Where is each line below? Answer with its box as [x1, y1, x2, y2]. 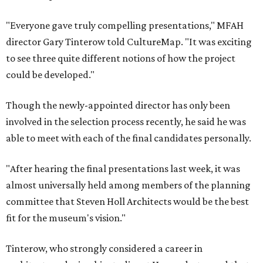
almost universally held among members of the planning [6, 179, 251, 191]
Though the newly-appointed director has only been [6, 99, 230, 111]
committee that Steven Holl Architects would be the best [6, 195, 249, 207]
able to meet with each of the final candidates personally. [6, 132, 251, 144]
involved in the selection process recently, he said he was [6, 116, 246, 127]
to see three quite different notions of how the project [6, 52, 235, 64]
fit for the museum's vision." [6, 212, 126, 224]
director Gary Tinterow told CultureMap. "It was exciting [6, 36, 252, 48]
